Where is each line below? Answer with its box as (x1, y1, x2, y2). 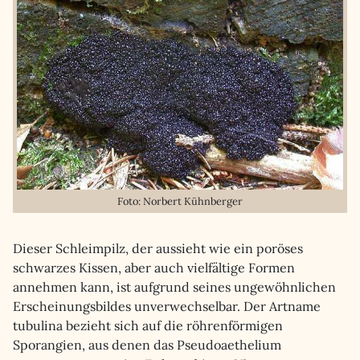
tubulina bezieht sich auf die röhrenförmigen (13, 317, 283, 333)
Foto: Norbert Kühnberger (117, 194, 243, 208)
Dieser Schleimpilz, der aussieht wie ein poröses (13, 240, 303, 256)
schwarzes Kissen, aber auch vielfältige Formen (13, 260, 295, 276)
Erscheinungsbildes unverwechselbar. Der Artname (13, 298, 321, 314)
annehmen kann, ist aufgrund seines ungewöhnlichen (13, 279, 336, 295)
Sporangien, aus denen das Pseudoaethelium (13, 337, 281, 353)
